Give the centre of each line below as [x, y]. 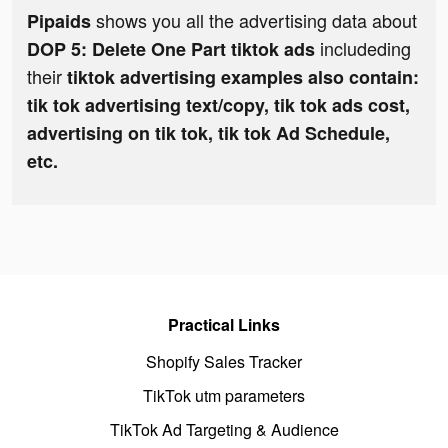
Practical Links [224, 325]
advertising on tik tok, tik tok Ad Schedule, [208, 133]
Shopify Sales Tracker [224, 362]
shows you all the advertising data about [254, 20]
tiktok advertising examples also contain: [243, 77]
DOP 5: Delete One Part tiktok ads [173, 49]
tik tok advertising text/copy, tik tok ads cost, [218, 105]
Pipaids [59, 21]
